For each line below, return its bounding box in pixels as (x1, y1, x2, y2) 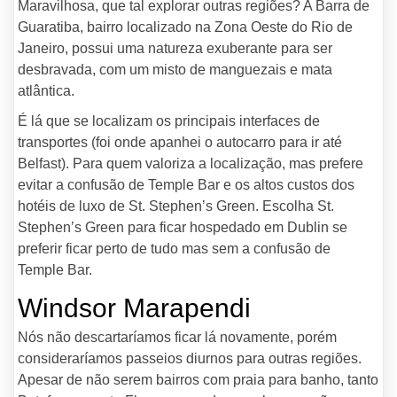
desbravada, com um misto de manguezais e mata (18, 62, 332, 77)
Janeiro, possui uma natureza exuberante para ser (18, 41, 332, 56)
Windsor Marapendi (18, 293, 251, 323)
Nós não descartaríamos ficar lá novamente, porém (18, 330, 337, 345)
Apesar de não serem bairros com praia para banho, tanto (18, 372, 378, 387)
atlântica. (18, 83, 74, 98)
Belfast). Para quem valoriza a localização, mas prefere (18, 156, 363, 171)
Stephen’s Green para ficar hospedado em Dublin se (18, 220, 347, 235)
